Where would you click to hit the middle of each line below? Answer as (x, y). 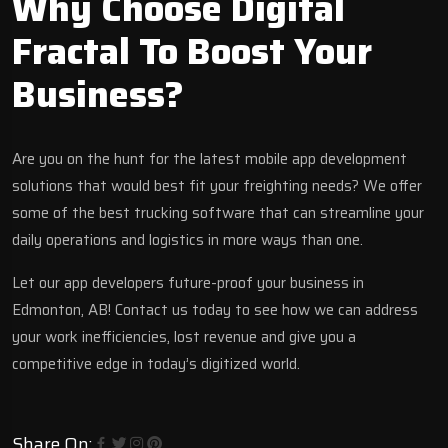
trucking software (194, 212)
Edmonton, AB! (63, 309)
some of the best (73, 212)
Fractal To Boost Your (192, 51)
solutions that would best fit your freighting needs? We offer (217, 185)
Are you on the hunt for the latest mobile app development (209, 158)
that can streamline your (339, 212)
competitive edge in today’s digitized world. (158, 363)
